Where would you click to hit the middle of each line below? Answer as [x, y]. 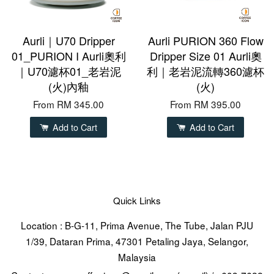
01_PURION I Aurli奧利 [68, 56]
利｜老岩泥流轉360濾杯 [206, 71]
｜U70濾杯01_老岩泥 [68, 71]
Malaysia [137, 257]
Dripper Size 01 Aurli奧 [206, 56]
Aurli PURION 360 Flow [206, 41]
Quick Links [137, 201]
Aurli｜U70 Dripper [68, 41]
